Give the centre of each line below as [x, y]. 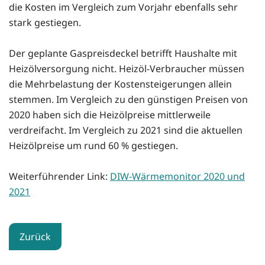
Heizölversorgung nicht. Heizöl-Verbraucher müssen [127, 68]
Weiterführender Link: [59, 176]
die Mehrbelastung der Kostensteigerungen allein [120, 84]
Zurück [35, 236]
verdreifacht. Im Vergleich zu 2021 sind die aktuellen [126, 130]
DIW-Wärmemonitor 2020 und [177, 176]
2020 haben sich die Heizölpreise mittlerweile [110, 114]
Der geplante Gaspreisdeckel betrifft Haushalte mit [123, 53]
